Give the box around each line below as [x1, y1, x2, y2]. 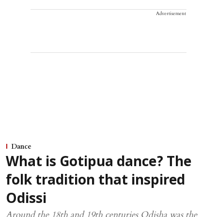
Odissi [6, 191, 46, 208]
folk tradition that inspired [6, 172, 185, 189]
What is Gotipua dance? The [6, 154, 191, 171]
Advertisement [156, 10, 186, 17]
